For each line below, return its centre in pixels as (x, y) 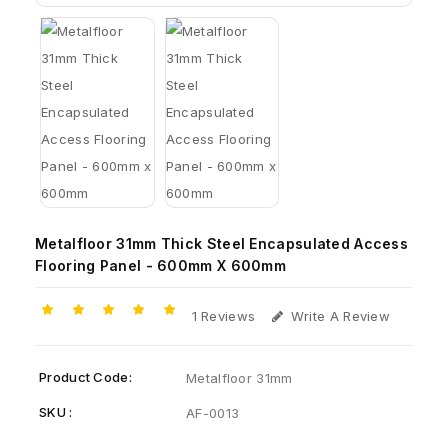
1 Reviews (223, 315)
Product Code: (85, 377)
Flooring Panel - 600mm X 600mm (161, 265)
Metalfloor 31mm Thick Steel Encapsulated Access (222, 243)
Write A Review (340, 315)
